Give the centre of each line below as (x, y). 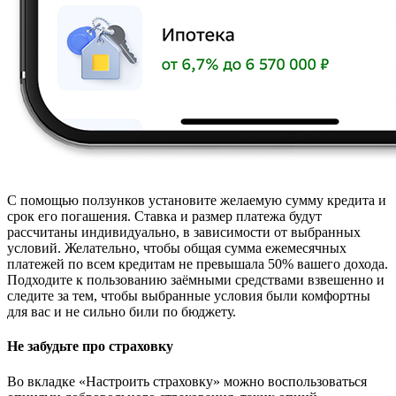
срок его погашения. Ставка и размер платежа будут (164, 216)
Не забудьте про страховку (90, 346)
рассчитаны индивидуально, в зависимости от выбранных (184, 232)
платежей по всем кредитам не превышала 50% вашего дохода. (198, 264)
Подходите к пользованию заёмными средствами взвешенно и (196, 280)
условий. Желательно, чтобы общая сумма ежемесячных (177, 248)
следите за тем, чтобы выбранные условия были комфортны (189, 296)
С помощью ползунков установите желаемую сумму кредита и (197, 200)
